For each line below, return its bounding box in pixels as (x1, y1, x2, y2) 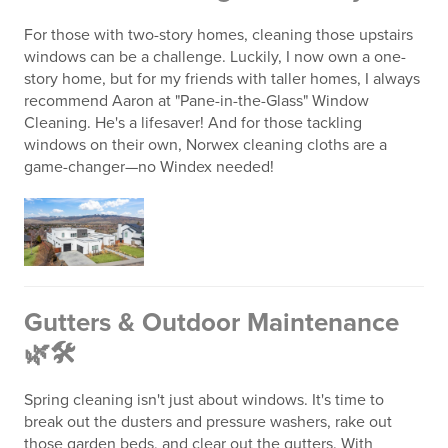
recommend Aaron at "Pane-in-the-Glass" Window (24, 91, 369, 112)
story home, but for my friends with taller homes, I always (24, 69, 420, 90)
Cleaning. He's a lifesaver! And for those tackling (24, 113, 362, 134)
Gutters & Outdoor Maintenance (24, 306, 399, 338)
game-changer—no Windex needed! (24, 157, 274, 178)
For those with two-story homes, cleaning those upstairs (24, 25, 413, 46)
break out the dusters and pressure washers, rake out (24, 411, 392, 432)
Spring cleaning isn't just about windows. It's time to (24, 389, 384, 410)
